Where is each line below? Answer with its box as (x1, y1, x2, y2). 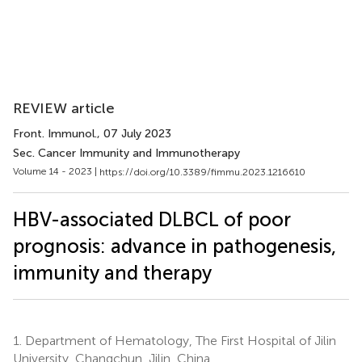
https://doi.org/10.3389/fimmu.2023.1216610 (99, 166, 305, 178)
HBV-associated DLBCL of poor (13, 207, 291, 231)
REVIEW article (13, 99, 115, 117)
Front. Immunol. (13, 127, 97, 141)
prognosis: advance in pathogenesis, (13, 234, 336, 258)
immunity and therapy (13, 260, 212, 284)
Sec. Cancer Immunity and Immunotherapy (13, 146, 240, 160)
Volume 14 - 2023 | (13, 166, 99, 177)
